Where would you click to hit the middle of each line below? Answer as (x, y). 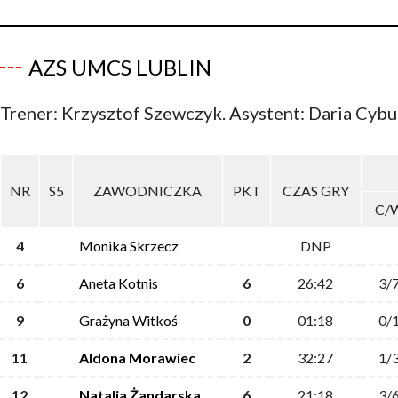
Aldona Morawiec (137, 358)
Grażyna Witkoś (128, 320)
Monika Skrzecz (129, 246)
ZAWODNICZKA (147, 191)
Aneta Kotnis (119, 283)
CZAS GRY (316, 191)
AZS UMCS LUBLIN (120, 67)
